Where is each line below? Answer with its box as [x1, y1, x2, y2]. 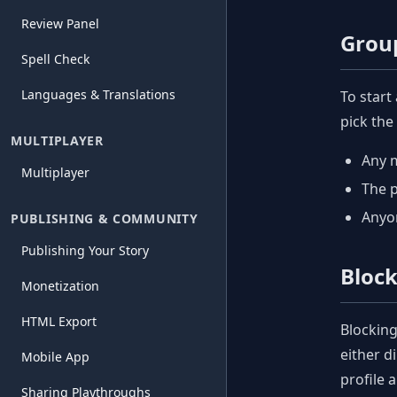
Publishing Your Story [21, 242, 149, 259]
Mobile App [21, 348, 90, 365]
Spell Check [21, 51, 90, 67]
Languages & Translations [21, 86, 175, 103]
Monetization [21, 277, 99, 294]
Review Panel [21, 15, 99, 32]
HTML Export [21, 313, 97, 330]
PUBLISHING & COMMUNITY [11, 210, 198, 227]
